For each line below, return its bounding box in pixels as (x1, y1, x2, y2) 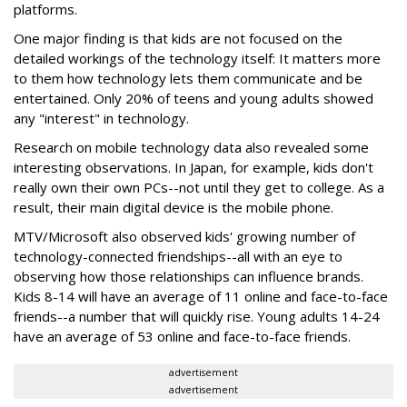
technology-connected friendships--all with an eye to (14, 247, 342, 265)
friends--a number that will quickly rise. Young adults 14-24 (14, 307, 380, 325)
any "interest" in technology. (14, 109, 189, 127)
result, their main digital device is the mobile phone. (14, 198, 333, 216)
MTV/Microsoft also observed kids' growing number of (14, 227, 355, 245)
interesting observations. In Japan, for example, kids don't (14, 158, 373, 176)
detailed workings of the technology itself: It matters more (14, 49, 381, 67)
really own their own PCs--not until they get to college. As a (14, 178, 384, 196)
